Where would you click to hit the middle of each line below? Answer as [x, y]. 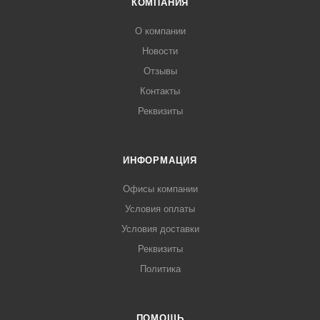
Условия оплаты [160, 209]
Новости [160, 51]
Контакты [160, 91]
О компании [160, 31]
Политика [160, 269]
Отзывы [160, 71]
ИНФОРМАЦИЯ [160, 161]
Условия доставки [160, 229]
